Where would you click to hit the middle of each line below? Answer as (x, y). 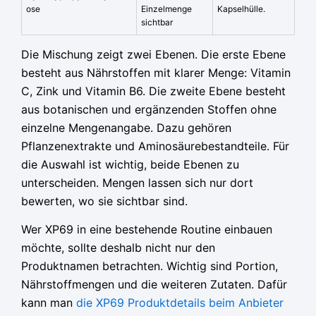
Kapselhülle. (241, 9)
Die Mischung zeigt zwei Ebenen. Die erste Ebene (153, 55)
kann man (49, 303)
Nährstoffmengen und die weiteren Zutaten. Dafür (154, 285)
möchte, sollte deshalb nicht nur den (118, 248)
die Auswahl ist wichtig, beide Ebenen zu (130, 165)
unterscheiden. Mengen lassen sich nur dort (137, 183)
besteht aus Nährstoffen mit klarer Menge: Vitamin (156, 73)
